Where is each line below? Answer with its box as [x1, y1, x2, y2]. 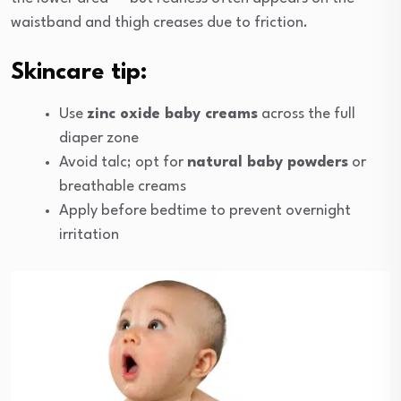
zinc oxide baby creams [87, 106, 258, 122]
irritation [59, 226, 119, 243]
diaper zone [59, 130, 139, 146]
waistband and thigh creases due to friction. [11, 14, 308, 30]
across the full [258, 106, 355, 122]
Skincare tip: [11, 60, 147, 84]
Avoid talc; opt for [59, 154, 187, 170]
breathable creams [59, 178, 186, 194]
